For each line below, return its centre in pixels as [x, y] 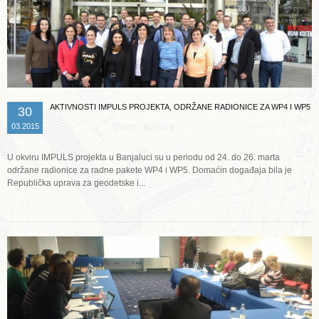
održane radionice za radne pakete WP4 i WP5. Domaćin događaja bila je [150, 171]
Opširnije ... [161, 185]
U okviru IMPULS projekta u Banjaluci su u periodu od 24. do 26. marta [143, 158]
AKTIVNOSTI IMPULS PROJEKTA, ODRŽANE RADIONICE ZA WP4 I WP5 [180, 107]
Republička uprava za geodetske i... [76, 183]
